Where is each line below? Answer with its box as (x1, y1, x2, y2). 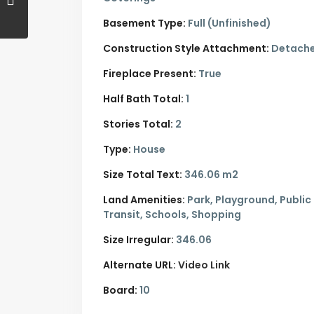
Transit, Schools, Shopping (103, 207, 241, 222)
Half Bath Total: (103, 92, 184, 107)
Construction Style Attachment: (103, 41, 269, 56)
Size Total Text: (103, 168, 182, 182)
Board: (103, 283, 137, 298)
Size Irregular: (103, 233, 174, 247)
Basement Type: (103, 16, 186, 31)
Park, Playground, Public (185, 193, 311, 207)
